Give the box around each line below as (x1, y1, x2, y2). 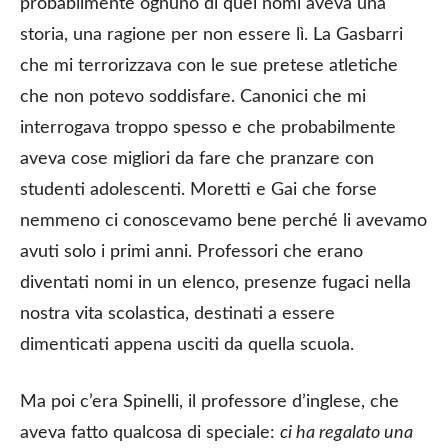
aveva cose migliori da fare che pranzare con (20, 149, 374, 168)
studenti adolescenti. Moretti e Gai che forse (20, 180, 377, 199)
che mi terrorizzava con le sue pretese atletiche (20, 56, 398, 75)
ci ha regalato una (280, 423, 413, 442)
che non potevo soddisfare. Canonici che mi (20, 87, 366, 106)
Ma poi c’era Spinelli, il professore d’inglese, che (20, 392, 399, 411)
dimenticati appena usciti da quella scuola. (20, 335, 354, 354)
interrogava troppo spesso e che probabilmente (20, 118, 396, 137)
